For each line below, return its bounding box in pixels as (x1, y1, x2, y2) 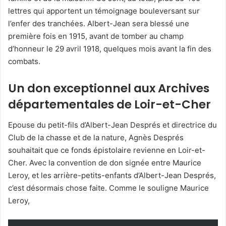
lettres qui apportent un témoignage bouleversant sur (8, 6, 200, 16)
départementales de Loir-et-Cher (8, 96, 211, 113)
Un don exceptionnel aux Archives (8, 80, 209, 97)
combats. (8, 56, 40, 67)
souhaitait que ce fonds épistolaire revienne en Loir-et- (8, 145, 205, 155)
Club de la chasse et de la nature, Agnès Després (8, 132, 184, 142)
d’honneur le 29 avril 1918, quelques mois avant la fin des (8, 44, 211, 54)
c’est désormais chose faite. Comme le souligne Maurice (8, 183, 209, 193)
